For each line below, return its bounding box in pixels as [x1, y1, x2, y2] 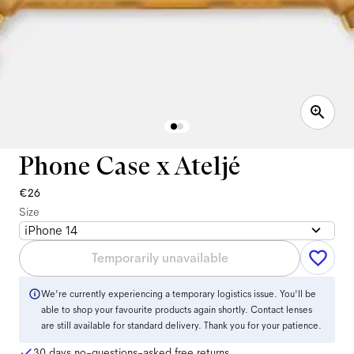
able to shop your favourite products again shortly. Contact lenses [41, 303, 312, 316]
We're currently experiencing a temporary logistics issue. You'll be [41, 288, 316, 300]
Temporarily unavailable [91, 250, 228, 266]
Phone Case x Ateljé [19, 150, 241, 182]
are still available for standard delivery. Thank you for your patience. [41, 319, 322, 332]
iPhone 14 [24, 222, 77, 239]
